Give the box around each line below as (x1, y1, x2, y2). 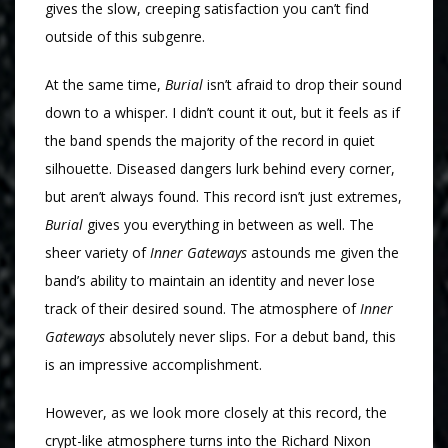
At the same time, (45, 75, 165, 95)
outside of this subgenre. (45, 27, 205, 47)
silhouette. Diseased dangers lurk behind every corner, (45, 159, 395, 179)
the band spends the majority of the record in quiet (45, 131, 375, 151)
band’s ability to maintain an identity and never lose (45, 271, 375, 291)
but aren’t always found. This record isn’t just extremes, (45, 187, 402, 207)
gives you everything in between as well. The (87, 215, 374, 235)
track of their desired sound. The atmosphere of (45, 299, 360, 319)
